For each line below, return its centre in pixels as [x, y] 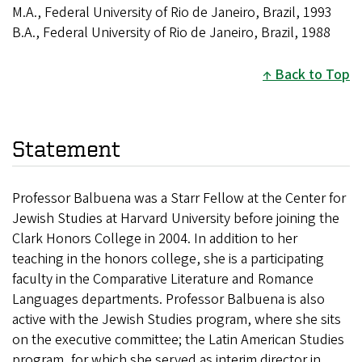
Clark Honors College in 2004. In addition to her [155, 239]
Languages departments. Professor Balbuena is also [168, 300]
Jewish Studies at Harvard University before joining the [176, 219]
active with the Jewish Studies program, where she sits [177, 320]
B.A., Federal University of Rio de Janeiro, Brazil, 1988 [171, 32]
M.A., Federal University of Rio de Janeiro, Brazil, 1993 [172, 12]
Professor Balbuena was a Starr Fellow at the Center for [179, 199]
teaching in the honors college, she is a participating [168, 259]
